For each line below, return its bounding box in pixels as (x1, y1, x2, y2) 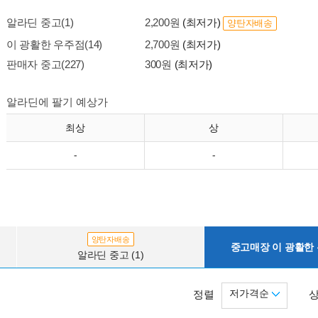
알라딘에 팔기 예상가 (6, 96, 108, 108)
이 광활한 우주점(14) (6, 38, 103, 50)
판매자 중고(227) (6, 58, 84, 70)
